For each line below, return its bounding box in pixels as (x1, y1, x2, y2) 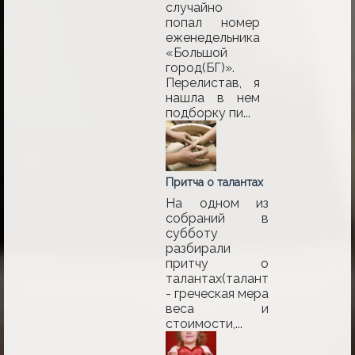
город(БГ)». (166, 59, 235, 75)
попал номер (166, 14, 260, 30)
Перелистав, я (166, 74, 260, 90)
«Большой (166, 44, 227, 60)
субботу (166, 225, 218, 241)
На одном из (166, 195, 269, 211)
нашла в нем (166, 90, 260, 105)
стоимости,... (166, 315, 242, 331)
